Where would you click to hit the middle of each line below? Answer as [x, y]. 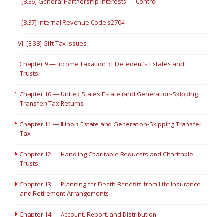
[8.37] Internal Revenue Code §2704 [73, 22]
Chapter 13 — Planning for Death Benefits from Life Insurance [110, 184]
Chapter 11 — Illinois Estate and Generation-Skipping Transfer [111, 124]
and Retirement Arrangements [65, 193]
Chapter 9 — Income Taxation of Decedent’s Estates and [102, 64]
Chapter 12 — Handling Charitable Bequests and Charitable [107, 154]
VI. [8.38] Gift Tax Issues [53, 43]
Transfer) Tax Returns [52, 103]
